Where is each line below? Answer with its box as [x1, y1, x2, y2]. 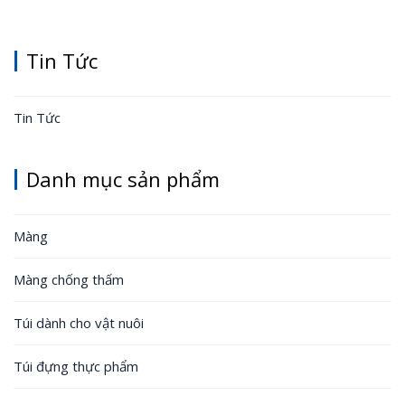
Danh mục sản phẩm [26, 165, 220, 193]
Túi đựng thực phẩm [14, 357, 138, 376]
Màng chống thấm [14, 270, 124, 289]
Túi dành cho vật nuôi [14, 314, 144, 333]
